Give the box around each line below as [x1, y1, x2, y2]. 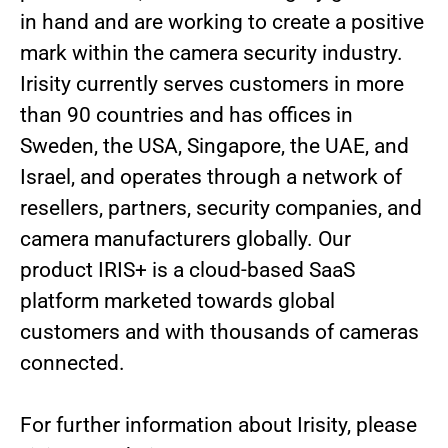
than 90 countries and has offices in [20, 103, 353, 127]
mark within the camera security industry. [20, 41, 403, 65]
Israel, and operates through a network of [20, 165, 402, 189]
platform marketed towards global [20, 289, 335, 313]
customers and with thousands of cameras [20, 320, 419, 344]
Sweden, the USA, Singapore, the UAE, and [20, 134, 409, 158]
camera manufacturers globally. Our [20, 227, 351, 251]
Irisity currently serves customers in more [20, 72, 404, 96]
